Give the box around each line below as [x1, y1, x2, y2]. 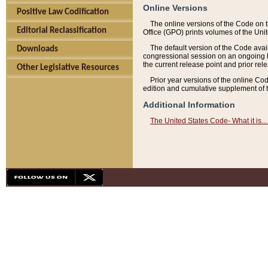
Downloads [17, 45, 58, 54]
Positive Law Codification [17, 8, 109, 17]
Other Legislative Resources [17, 63, 119, 72]
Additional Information [143, 99, 235, 109]
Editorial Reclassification [17, 26, 106, 35]
